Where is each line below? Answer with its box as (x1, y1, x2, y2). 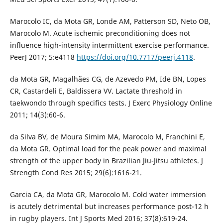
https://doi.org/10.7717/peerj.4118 (76, 52, 193, 62)
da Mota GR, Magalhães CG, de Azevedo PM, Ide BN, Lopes (9, 74, 206, 84)
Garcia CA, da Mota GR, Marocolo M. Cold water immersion (9, 190, 206, 200)
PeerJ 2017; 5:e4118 (9, 52, 77, 62)
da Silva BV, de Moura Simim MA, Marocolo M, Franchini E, (9, 132, 205, 142)
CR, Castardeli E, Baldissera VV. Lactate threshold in (9, 86, 182, 96)
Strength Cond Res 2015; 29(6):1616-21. (9, 168, 142, 178)
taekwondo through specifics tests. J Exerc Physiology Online (9, 98, 212, 108)
